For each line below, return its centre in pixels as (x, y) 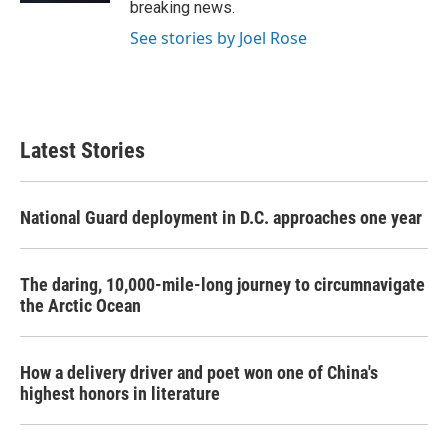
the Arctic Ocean (80, 305)
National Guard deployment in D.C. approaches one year (221, 217)
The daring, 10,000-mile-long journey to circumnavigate (222, 284)
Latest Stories (82, 150)
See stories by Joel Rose (218, 38)
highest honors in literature (120, 393)
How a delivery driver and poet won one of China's (199, 372)
